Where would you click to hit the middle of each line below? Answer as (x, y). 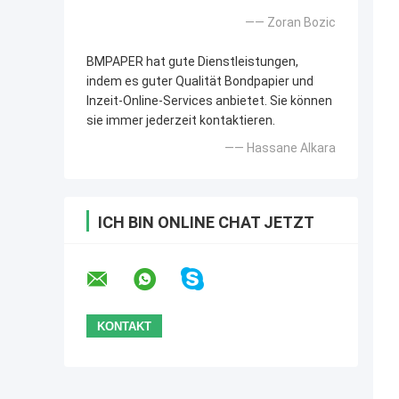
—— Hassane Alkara (280, 148)
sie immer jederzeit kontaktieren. (181, 121)
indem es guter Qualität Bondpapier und (200, 81)
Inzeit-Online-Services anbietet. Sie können (209, 101)
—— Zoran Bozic (290, 23)
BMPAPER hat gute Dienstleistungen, (192, 62)
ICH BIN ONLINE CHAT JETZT (206, 223)
